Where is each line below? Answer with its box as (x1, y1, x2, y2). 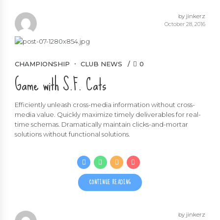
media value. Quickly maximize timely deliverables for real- (15, 110, 201, 119)
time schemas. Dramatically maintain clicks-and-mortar (15, 120, 188, 129)
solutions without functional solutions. (15, 130, 130, 138)
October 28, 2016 (165, 21, 205, 27)
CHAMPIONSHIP (15, 59, 70, 68)
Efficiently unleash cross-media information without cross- (15, 101, 195, 109)
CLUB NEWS (81, 59, 122, 68)
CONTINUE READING (89, 177, 131, 188)
